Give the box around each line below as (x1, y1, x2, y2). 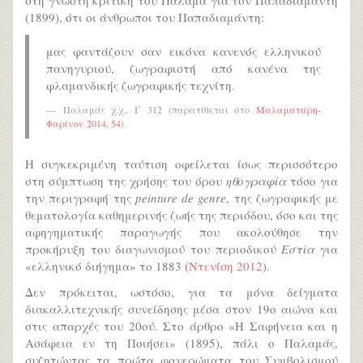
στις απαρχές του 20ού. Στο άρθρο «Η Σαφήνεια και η (25, 317, 338, 334)
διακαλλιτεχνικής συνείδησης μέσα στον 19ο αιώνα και (25, 300, 338, 317)
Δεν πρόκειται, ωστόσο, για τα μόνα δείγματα (25, 283, 338, 300)
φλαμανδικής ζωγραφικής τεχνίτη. (46, 77, 235, 93)
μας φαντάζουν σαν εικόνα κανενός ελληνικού (46, 43, 321, 59)
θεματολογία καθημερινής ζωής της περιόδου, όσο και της (25, 207, 338, 223)
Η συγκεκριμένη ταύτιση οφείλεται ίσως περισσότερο (25, 156, 338, 172)
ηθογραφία (226, 173, 286, 189)
